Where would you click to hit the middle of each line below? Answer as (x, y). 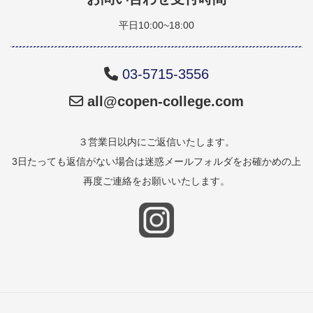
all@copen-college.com (166, 102)
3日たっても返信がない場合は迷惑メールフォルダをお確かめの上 (156, 162)
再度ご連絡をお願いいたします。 (156, 181)
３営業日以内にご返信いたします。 (156, 142)
